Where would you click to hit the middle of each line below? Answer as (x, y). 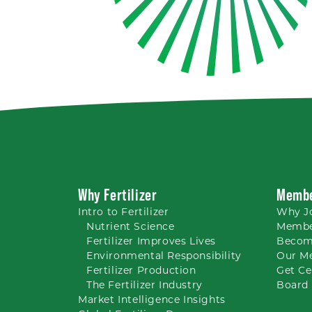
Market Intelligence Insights (152, 299)
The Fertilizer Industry (145, 285)
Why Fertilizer (118, 195)
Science (154, 226)
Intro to (100, 212)
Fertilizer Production (141, 270)
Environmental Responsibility (164, 256)
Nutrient (110, 226)
